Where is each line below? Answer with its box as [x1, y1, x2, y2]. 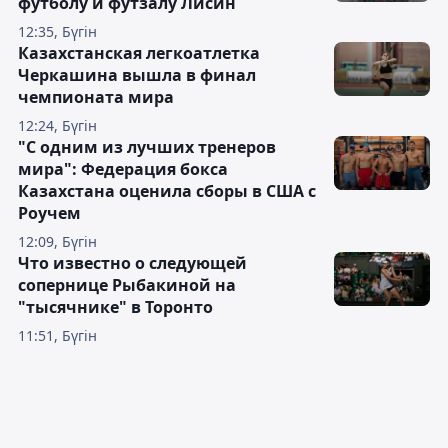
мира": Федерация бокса [18, 158, 228, 180]
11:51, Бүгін [18, 326, 97, 345]
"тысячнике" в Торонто [18, 296, 213, 318]
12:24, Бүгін [18, 116, 97, 135]
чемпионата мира [18, 86, 174, 108]
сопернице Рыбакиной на [18, 274, 236, 296]
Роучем [18, 202, 81, 224]
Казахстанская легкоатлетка [18, 42, 260, 64]
